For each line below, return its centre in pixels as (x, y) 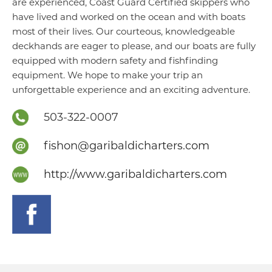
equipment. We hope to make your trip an (107, 75)
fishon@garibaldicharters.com (127, 146)
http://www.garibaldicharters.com (135, 175)
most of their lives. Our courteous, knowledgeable (124, 32)
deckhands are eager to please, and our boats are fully (134, 46)
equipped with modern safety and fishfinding (115, 61)
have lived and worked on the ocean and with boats (129, 17)
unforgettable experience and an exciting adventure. (131, 90)
